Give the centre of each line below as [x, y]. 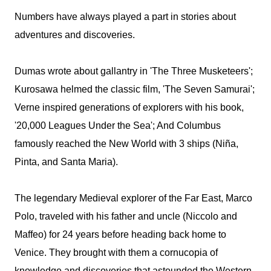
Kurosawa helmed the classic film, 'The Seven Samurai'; [135, 89]
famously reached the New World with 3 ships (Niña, [126, 144]
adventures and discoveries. [75, 35]
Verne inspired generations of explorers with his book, [129, 107]
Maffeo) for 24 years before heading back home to [120, 234]
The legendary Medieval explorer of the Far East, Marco [133, 198]
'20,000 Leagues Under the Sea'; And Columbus [118, 126]
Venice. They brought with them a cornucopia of [116, 253]
